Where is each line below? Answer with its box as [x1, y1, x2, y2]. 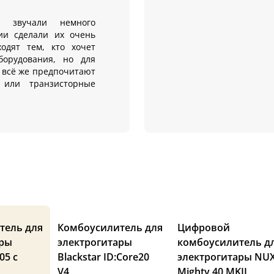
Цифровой [177, 220, 230, 234]
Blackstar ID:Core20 [57, 250, 149, 264]
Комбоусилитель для [57, 220, 163, 234]
